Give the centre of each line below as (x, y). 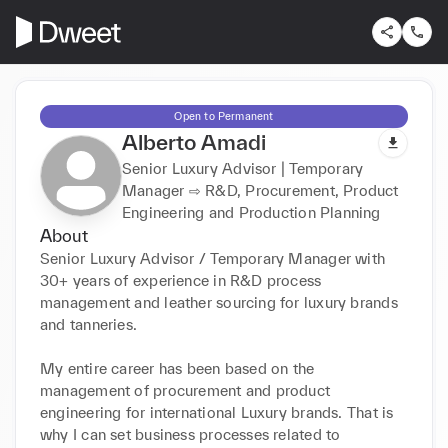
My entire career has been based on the (177, 368)
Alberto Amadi (194, 141)
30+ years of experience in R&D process (181, 280)
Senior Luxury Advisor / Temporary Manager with (213, 258)
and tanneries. (89, 324)
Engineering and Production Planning (251, 212)
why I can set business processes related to (190, 434)
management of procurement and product (185, 390)
